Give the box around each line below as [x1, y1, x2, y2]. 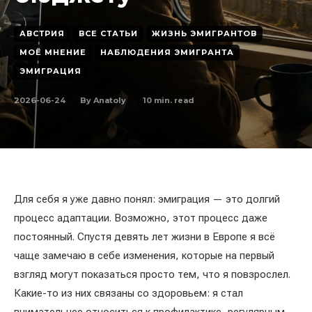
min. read [152, 95, 194, 105]
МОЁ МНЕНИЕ [19, 47, 86, 57]
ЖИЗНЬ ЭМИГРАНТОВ [152, 29, 257, 38]
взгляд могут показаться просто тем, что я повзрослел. [14, 268, 290, 281]
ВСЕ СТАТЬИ [79, 29, 138, 38]
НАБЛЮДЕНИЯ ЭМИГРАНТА [100, 47, 234, 57]
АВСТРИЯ [19, 29, 65, 38]
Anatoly [93, 95, 126, 105]
